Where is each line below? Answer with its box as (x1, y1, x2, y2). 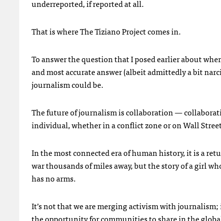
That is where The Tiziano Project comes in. (32, 25, 181, 37)
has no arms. (32, 172, 76, 184)
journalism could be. (32, 78, 104, 91)
